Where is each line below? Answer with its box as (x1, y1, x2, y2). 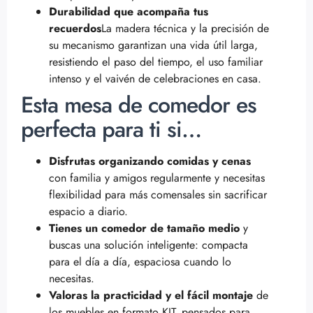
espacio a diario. (49, 203, 128, 219)
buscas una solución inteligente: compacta (49, 236, 248, 253)
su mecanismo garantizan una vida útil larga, (49, 36, 258, 53)
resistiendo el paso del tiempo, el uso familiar (49, 53, 263, 70)
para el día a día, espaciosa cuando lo (49, 253, 231, 270)
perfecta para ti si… (21, 112, 201, 145)
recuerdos (49, 20, 101, 36)
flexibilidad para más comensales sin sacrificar (49, 186, 267, 203)
